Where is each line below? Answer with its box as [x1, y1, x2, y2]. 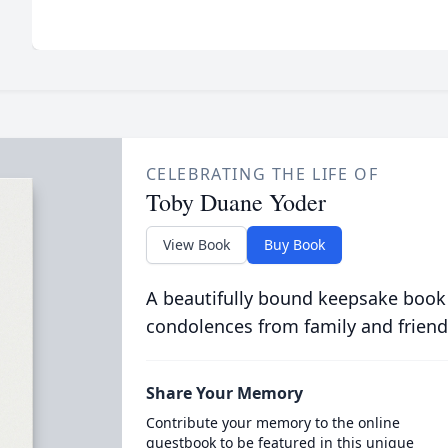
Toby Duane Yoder [145, 186, 326, 218]
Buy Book [263, 235, 325, 254]
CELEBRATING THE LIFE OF [145, 163, 379, 185]
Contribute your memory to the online [145, 413, 400, 432]
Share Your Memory [145, 382, 303, 404]
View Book [162, 235, 230, 254]
